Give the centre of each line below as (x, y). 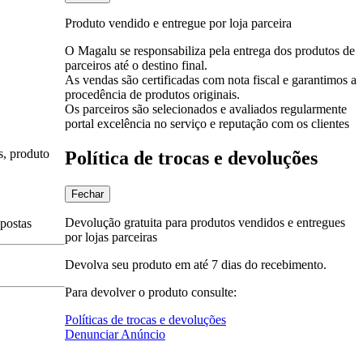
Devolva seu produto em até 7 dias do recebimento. (196, 264)
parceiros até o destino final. (136, 65)
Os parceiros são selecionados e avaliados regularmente (206, 109)
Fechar (88, 194)
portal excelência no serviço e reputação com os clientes (207, 123)
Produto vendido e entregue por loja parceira (178, 23)
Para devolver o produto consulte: (151, 292)
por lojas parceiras (111, 237)
